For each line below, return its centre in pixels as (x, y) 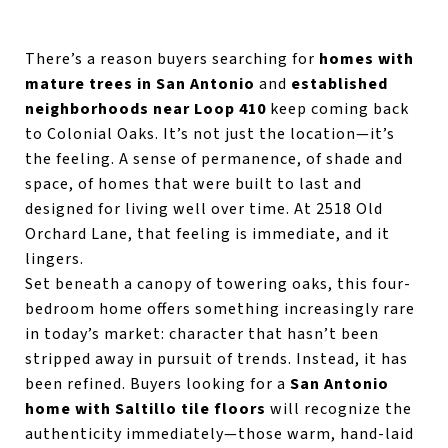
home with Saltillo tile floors (145, 408)
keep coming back (337, 108)
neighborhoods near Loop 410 (145, 108)
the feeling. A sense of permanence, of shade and (214, 158)
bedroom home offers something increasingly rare (220, 308)
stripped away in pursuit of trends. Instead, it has (216, 358)
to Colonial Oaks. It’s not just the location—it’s (210, 133)
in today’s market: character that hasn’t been (202, 333)
